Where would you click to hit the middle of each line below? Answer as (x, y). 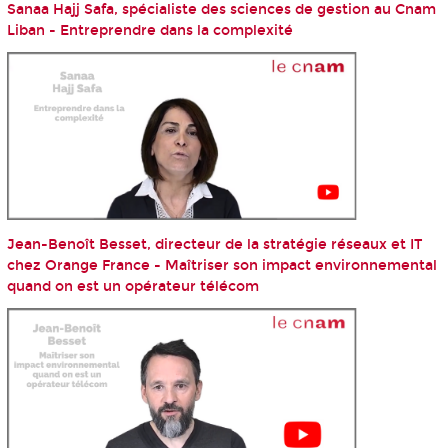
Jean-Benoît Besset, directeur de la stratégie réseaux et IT (214, 245)
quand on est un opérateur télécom (132, 287)
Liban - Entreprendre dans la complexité (149, 30)
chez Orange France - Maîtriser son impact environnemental (221, 266)
